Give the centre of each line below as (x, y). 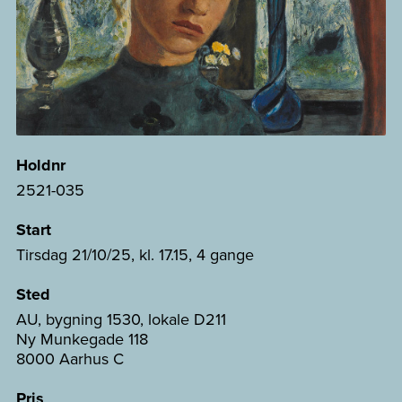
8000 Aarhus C (70, 359)
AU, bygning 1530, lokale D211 (121, 319)
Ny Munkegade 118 (82, 339)
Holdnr (41, 166)
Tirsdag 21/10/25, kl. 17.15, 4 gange (135, 255)
